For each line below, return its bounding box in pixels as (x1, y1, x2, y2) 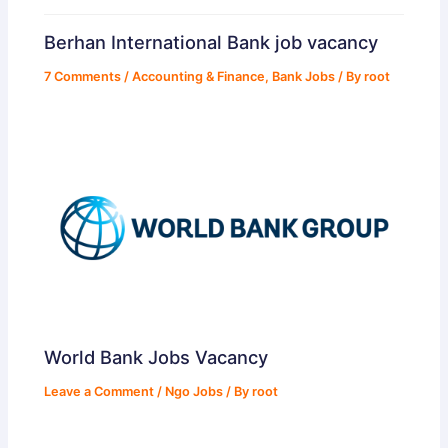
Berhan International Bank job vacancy (44, 31, 379, 54)
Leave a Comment (44, 383, 155, 399)
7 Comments (44, 69, 122, 85)
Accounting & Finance (132, 69, 266, 85)
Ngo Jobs (165, 383, 224, 399)
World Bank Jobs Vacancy (44, 345, 269, 368)
